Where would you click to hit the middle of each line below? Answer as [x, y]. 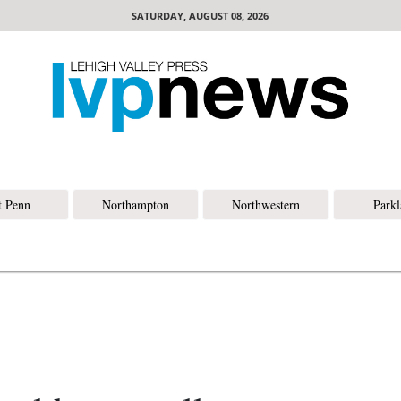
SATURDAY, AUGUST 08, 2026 [200, 16]
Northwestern [265, 205]
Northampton [135, 205]
